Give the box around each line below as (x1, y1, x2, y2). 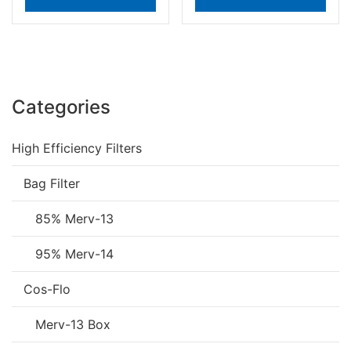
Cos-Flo (24, 280, 71, 297)
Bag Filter (24, 175, 80, 191)
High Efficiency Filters (12, 139, 142, 156)
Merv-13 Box (35, 316, 110, 332)
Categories (12, 95, 110, 118)
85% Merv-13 (35, 210, 114, 226)
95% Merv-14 (35, 245, 114, 262)
